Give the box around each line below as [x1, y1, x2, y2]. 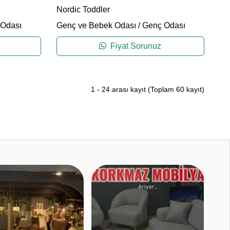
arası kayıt [110, 85, 148, 94]
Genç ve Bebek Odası [56, 21, 136, 30]
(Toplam [148, 85, 176, 94]
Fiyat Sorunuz [108, 42, 162, 51]
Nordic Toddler [56, 5, 110, 14]
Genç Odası [142, 21, 185, 30]
